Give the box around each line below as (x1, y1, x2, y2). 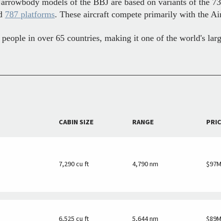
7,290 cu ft (58, 159, 89, 170)
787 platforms (5, 9, 55, 20)
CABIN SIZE (58, 117, 94, 128)
